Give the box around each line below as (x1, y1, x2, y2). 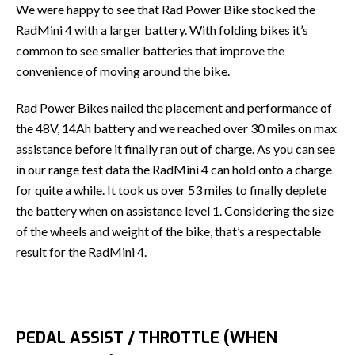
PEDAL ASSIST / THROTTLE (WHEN (16, 326, 277, 349)
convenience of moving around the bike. (16, 63, 230, 78)
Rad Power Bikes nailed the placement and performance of (16, 99, 332, 115)
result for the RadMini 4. (16, 243, 147, 259)
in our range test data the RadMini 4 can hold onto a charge (16, 161, 332, 177)
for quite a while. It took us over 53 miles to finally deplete (16, 181, 326, 197)
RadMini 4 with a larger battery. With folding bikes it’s (16, 21, 308, 37)
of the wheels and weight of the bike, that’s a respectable (16, 223, 321, 239)
